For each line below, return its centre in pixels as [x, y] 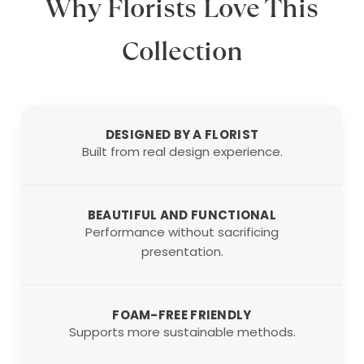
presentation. [182, 251]
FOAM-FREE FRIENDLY [182, 315]
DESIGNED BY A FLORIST [182, 134]
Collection [182, 51]
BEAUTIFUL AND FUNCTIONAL [182, 215]
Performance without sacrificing [182, 232]
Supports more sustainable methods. [182, 332]
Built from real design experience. [182, 152]
